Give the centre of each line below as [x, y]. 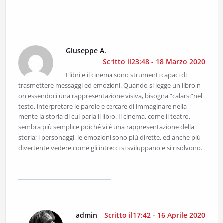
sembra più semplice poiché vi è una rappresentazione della [106, 127]
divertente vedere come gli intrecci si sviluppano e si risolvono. [110, 148]
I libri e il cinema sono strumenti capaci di [126, 75]
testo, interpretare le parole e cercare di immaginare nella [102, 106]
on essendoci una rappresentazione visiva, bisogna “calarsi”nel [110, 96]
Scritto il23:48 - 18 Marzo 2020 [154, 62]
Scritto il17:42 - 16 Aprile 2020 [154, 215]
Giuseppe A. [86, 51]
